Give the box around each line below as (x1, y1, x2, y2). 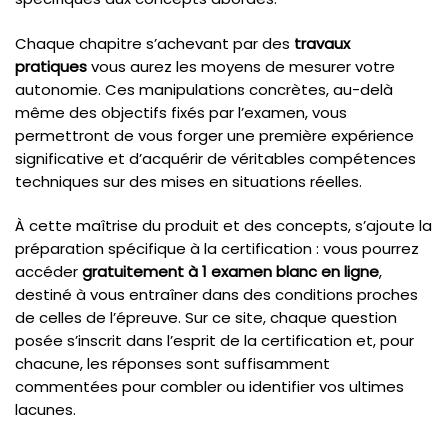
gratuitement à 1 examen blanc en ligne (82, 260, 379, 282)
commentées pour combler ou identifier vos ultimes (15, 375, 404, 397)
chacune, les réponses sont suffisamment (15, 352, 330, 374)
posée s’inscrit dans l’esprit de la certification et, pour (15, 329, 414, 351)
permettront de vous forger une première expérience (15, 124, 414, 146)
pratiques (15, 55, 87, 77)
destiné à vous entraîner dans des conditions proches (15, 283, 418, 305)
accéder (15, 260, 82, 282)
